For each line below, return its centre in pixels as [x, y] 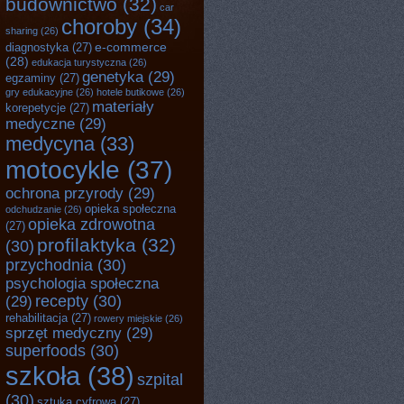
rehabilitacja [37, 318]
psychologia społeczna [82, 283]
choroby [99, 27]
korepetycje [36, 108]
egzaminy [31, 78]
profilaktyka [87, 245]
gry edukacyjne [39, 92]
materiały [123, 106]
